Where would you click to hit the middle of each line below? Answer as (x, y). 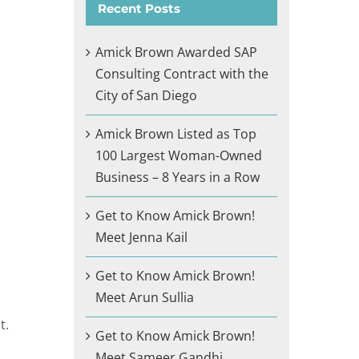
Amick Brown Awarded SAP (176, 52)
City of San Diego (146, 95)
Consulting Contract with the (182, 73)
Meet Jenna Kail (141, 237)
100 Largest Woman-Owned (178, 155)
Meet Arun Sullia (144, 297)
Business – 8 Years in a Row (177, 177)
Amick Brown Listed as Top (175, 133)
